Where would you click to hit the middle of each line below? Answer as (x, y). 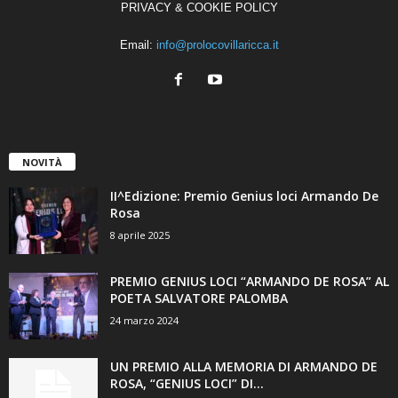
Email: (138, 44)
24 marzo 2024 (144, 321)
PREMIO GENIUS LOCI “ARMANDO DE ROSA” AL (250, 282)
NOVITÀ (42, 163)
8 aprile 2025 (140, 235)
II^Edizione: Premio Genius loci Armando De (244, 196)
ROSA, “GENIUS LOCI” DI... (187, 384)
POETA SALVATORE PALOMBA (199, 298)
